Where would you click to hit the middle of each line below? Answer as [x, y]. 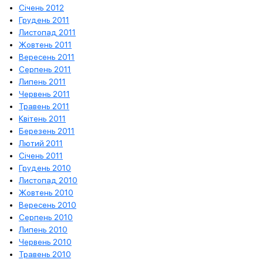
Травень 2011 [44, 106]
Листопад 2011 [47, 32]
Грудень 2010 [45, 168]
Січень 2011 [41, 155]
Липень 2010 [43, 229]
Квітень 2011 [42, 118]
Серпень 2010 [46, 217]
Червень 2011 [44, 94]
